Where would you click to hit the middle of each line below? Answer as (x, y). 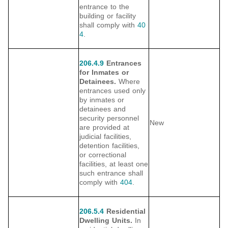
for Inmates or (104, 73)
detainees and (103, 109)
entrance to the (104, 7)
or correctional (103, 155)
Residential (125, 211)
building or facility (108, 16)
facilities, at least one (114, 164)
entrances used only (112, 91)
